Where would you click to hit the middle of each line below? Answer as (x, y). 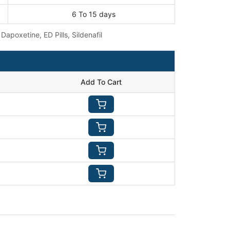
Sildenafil (87, 35)
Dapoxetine (20, 35)
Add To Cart (101, 82)
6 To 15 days (93, 14)
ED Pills (56, 35)
